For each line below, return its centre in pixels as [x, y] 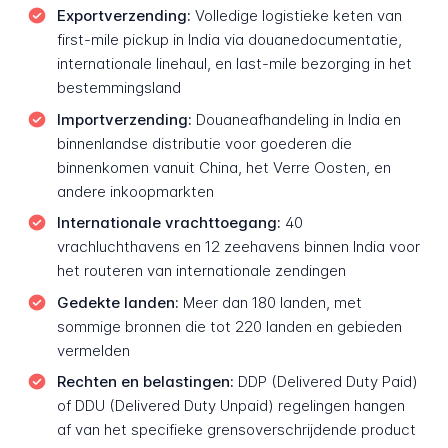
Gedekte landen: [117, 302]
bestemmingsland [118, 88]
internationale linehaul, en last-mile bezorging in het [234, 64]
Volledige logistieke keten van [296, 16]
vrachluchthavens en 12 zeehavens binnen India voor [238, 247]
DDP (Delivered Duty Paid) [325, 382]
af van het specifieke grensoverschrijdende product [236, 430]
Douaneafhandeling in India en [296, 119]
